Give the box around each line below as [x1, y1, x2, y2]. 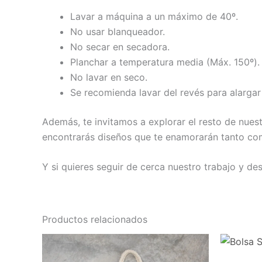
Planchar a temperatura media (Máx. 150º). [70, 56, 260, 68]
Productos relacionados [42, 213, 147, 226]
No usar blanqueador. [70, 25, 165, 37]
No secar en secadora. [70, 40, 170, 53]
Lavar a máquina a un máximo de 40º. [70, 10, 238, 22]
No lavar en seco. [70, 71, 147, 83]
